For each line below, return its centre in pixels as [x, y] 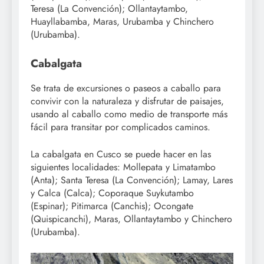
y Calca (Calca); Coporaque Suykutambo [112, 193]
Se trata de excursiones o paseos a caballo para [126, 88]
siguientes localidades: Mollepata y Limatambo [123, 167]
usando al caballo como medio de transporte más [129, 114]
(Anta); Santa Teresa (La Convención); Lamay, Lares [132, 180]
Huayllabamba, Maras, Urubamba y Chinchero [122, 21]
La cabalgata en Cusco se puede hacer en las [121, 154]
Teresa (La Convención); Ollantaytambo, [109, 8]
